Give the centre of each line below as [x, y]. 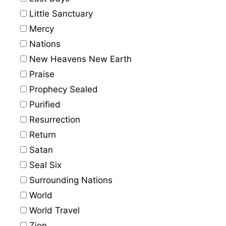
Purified [44, 104]
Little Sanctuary [60, 14]
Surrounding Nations [70, 180]
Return [41, 135]
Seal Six [44, 165]
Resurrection [53, 120]
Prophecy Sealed [62, 89]
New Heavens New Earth [79, 59]
